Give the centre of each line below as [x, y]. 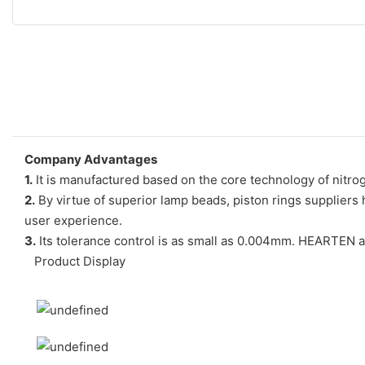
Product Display [75, 261]
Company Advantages [91, 159]
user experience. [73, 220]
